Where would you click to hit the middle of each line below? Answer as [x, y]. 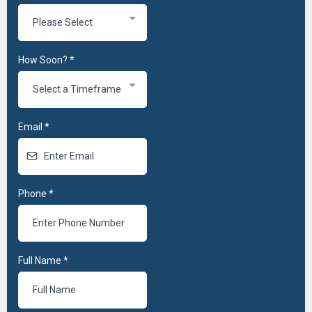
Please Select [63, 22]
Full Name [41, 260]
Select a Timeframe [77, 89]
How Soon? [44, 60]
